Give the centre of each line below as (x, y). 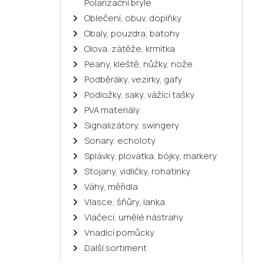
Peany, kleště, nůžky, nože (138, 64)
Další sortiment (115, 247)
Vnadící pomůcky (119, 232)
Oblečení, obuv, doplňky (133, 18)
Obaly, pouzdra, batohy (132, 33)
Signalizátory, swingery (132, 125)
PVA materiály (112, 110)
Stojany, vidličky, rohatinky (137, 171)
